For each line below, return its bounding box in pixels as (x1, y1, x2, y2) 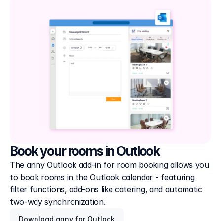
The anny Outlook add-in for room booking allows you (10, 160, 209, 170)
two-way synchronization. (10, 197, 106, 207)
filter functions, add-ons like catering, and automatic (10, 184, 202, 194)
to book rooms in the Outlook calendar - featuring (10, 172, 195, 182)
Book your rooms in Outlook (10, 144, 160, 159)
